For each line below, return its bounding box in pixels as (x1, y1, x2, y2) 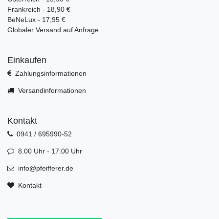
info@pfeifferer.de (18, 164, 73, 172)
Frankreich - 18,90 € (7, 5, 70, 13)
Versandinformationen (18, 86, 86, 94)
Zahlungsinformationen (15, 69, 87, 77)
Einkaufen (7, 55, 46, 65)
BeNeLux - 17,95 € (7, 15, 66, 23)
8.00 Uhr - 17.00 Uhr (18, 147, 82, 155)
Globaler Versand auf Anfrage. (7, 25, 101, 34)
